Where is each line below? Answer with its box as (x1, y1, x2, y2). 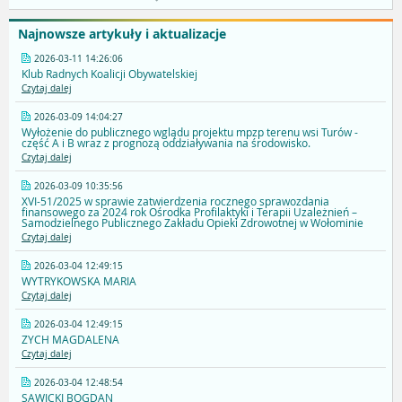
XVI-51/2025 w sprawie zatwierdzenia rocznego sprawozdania (22, 194, 329, 209)
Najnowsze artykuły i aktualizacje (18, 25, 226, 43)
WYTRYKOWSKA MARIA (22, 274, 136, 289)
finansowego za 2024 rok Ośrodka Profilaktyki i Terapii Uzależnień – (22, 205, 357, 220)
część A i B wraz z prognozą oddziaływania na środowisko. (22, 135, 310, 151)
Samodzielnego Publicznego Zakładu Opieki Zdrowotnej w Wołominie (22, 215, 363, 231)
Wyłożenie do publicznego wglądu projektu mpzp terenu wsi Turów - (22, 125, 358, 140)
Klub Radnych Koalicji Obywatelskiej (22, 66, 197, 82)
